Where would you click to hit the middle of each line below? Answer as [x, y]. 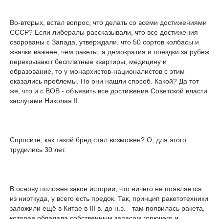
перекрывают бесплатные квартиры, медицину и [88, 61]
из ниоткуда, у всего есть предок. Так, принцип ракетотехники [109, 198]
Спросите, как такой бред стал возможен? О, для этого [98, 140]
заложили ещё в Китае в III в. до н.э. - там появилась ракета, [107, 208]
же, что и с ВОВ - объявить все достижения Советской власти [109, 91]
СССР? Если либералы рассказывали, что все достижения [104, 32]
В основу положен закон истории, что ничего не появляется [106, 188]
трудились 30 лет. [38, 149]
